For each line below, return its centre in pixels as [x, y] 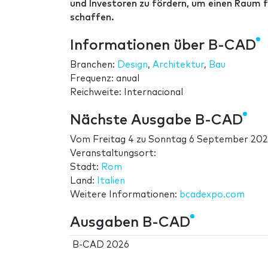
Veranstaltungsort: [113, 154]
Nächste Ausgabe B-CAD [156, 121]
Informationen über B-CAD [163, 46]
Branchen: [94, 65]
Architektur [178, 65]
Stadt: [86, 167]
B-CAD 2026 [101, 245]
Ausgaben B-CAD [130, 223]
